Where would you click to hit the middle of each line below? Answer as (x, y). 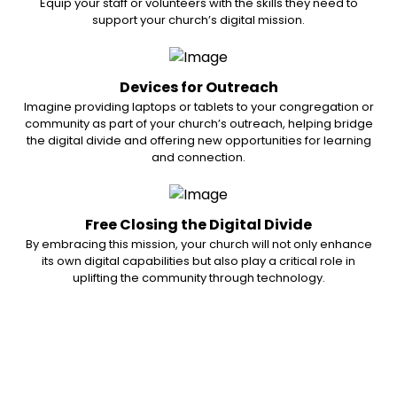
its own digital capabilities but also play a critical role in (198, 261)
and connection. (198, 158)
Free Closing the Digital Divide (198, 224)
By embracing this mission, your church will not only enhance (198, 244)
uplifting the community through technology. (198, 277)
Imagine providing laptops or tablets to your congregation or (198, 107)
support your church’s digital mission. (198, 20)
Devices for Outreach (198, 88)
